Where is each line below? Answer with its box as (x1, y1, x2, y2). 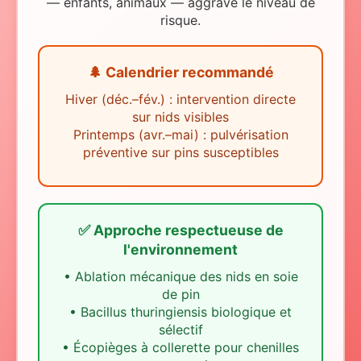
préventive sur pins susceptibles (82, 144, 279, 161)
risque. (160, 12, 201, 29)
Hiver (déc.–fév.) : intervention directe (65, 91, 296, 108)
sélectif (158, 322, 203, 338)
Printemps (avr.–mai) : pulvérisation (73, 127, 288, 143)
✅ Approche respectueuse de (77, 222, 284, 239)
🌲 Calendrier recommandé (87, 64, 274, 81)
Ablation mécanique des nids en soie (74, 268, 298, 285)
